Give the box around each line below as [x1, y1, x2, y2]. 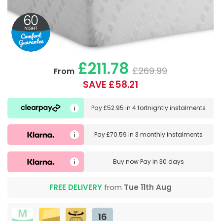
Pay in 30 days [140, 157, 184, 166]
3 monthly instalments [135, 130, 203, 139]
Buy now [113, 157, 141, 166]
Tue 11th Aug [124, 182, 172, 192]
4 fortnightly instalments [132, 103, 206, 112]
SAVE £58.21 [83, 77, 138, 91]
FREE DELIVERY [49, 182, 102, 192]
